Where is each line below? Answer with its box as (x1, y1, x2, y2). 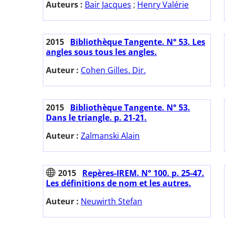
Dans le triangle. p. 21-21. (46, 112, 147, 124)
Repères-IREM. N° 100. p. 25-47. (82, 167, 204, 179)
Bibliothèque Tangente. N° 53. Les (70, 36, 205, 48)
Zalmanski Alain (81, 130, 140, 142)
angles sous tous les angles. (46, 46, 157, 58)
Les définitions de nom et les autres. (46, 178, 191, 189)
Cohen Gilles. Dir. (81, 65, 146, 76)
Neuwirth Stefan (81, 196, 142, 207)
